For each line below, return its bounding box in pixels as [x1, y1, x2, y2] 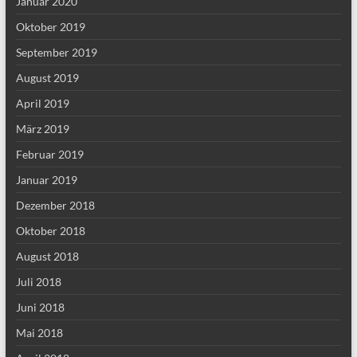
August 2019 [15, 71, 79, 84]
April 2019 [15, 96, 69, 110]
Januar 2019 [15, 173, 77, 186]
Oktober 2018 [15, 224, 85, 237]
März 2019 [15, 122, 69, 135]
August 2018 [15, 249, 79, 263]
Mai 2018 [15, 326, 63, 339]
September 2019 [15, 45, 97, 59]
